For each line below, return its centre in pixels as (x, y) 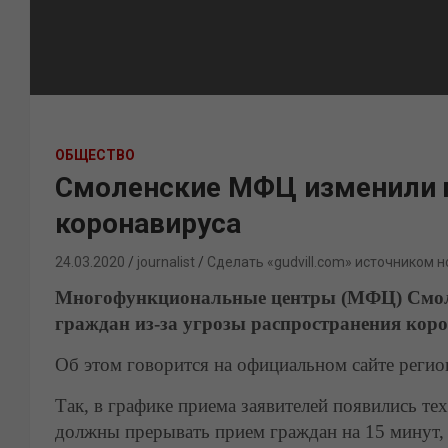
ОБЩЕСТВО (95, 155)
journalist (166, 262)
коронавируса (148, 223)
